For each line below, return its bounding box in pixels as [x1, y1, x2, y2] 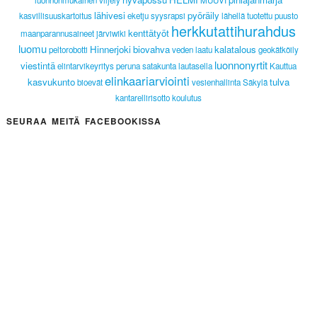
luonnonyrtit [214, 57, 267, 73]
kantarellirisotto [115, 92, 170, 104]
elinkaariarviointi [104, 72, 190, 90]
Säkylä [242, 76, 267, 88]
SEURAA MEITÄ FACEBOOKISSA [6, 115, 161, 128]
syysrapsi [150, 10, 185, 22]
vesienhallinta [191, 76, 241, 88]
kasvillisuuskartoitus [18, 10, 92, 22]
